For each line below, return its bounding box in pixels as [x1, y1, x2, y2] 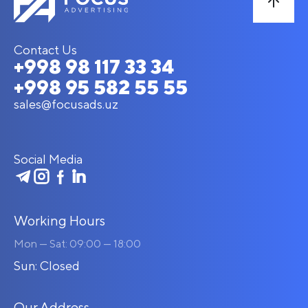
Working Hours [14, 212, 105, 228]
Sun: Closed [14, 258, 80, 273]
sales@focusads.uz [14, 97, 118, 111]
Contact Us [14, 43, 77, 57]
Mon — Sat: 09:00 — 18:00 [14, 237, 141, 250]
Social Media [14, 152, 82, 166]
